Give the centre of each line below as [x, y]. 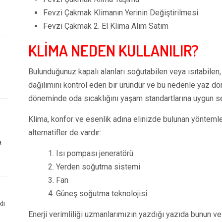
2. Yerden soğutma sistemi [94, 167]
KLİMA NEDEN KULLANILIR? [113, 50]
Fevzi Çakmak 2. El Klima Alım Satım [106, 26]
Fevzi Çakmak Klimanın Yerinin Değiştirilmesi [121, 13]
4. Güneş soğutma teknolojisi [98, 194]
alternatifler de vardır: [65, 133]
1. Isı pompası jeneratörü [91, 153]
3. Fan [58, 180]
